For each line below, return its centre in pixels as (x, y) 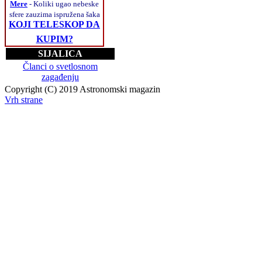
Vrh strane (24, 99)
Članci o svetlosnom (60, 66)
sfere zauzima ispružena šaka (54, 14)
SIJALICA (60, 53)
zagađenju (60, 77)
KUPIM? (54, 39)
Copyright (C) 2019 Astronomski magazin (82, 89)
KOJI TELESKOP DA (54, 24)
